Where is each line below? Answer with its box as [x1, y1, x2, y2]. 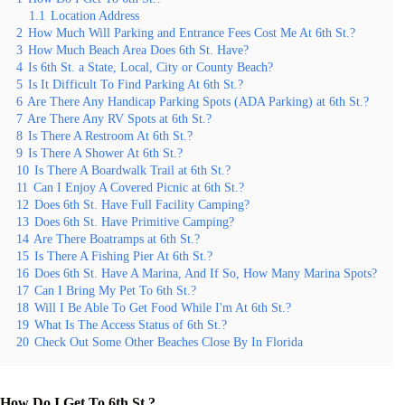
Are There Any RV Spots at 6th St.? [27, 111, 212, 126]
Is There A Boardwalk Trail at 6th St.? [34, 163, 231, 177]
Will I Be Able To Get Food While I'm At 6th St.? [34, 300, 291, 315]
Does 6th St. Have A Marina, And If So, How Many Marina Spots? [34, 266, 377, 280]
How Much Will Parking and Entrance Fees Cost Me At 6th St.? [28, 25, 355, 40]
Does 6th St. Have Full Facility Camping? [34, 197, 250, 212]
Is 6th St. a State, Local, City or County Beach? [28, 60, 273, 74]
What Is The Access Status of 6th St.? [34, 317, 227, 332]
